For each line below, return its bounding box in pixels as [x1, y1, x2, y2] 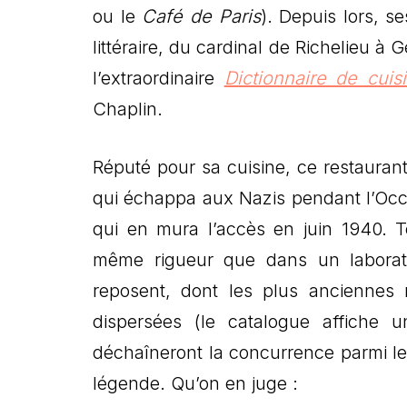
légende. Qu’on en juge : [93, 372, 298, 394]
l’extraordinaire [93, 66, 224, 89]
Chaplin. [93, 97, 163, 120]
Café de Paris [142, 5, 261, 27]
